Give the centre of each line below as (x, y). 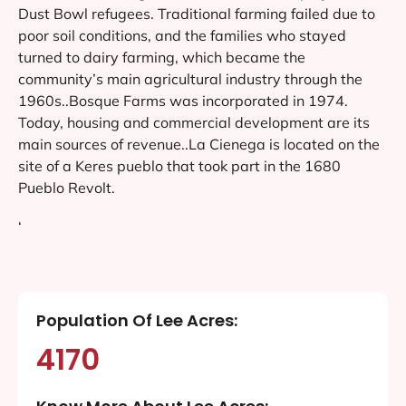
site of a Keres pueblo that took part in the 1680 (179, 165)
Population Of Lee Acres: (137, 320)
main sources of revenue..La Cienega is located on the (199, 144)
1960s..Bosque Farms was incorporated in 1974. (183, 100)
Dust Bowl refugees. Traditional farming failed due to (197, 13)
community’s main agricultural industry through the (190, 78)
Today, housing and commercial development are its (194, 122)
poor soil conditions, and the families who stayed (182, 35)
